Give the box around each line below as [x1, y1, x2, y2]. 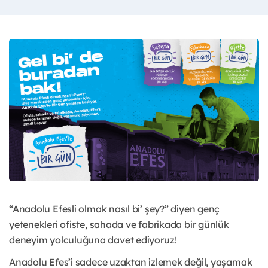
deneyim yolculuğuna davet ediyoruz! [9, 234, 177, 246]
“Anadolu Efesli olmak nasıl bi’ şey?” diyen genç [9, 203, 220, 215]
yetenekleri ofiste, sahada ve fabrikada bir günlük [9, 218, 229, 231]
